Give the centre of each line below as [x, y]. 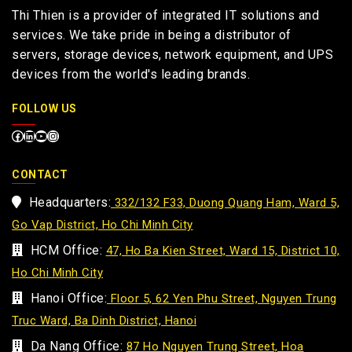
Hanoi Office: [65, 299]
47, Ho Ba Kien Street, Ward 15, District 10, [223, 251]
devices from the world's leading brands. [131, 75]
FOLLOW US [44, 109]
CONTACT [40, 175]
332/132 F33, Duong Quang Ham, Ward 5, [225, 203]
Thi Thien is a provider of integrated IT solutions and [165, 16]
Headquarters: [66, 203]
